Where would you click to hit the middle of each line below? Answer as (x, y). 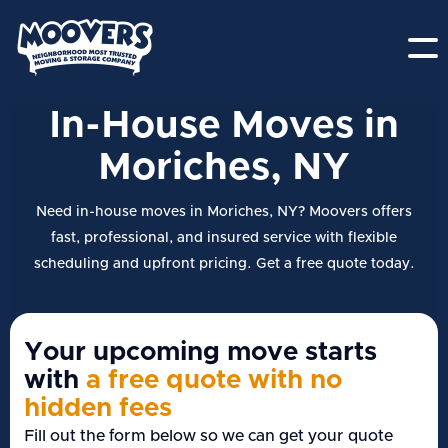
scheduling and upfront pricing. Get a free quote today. (224, 264)
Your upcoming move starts (200, 352)
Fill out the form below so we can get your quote (208, 436)
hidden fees (98, 408)
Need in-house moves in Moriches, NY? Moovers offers (224, 212)
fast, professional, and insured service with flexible (224, 238)
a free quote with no (214, 380)
